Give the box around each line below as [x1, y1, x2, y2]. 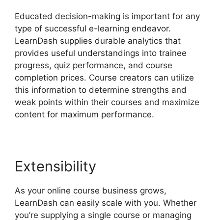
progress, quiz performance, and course [15, 60, 172, 70]
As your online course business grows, [15, 185, 166, 195]
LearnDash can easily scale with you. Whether [15, 197, 196, 208]
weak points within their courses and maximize [15, 97, 199, 107]
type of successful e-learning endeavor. [15, 23, 171, 33]
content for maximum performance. [15, 109, 154, 119]
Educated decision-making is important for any [15, 11, 200, 21]
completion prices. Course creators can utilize [15, 72, 194, 82]
